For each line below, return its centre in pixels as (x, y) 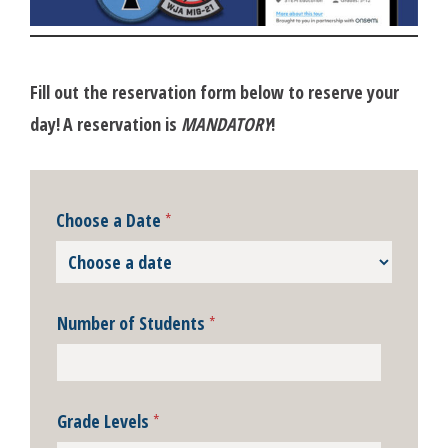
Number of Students (133, 322)
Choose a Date (110, 219)
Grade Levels (105, 420)
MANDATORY (226, 123)
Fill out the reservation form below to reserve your (214, 91)
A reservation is (122, 123)
